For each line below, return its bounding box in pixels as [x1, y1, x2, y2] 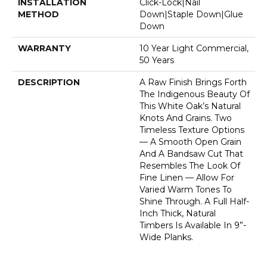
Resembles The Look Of [139, 160, 240, 171]
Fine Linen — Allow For [139, 172, 234, 183]
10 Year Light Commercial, [139, 42, 249, 54]
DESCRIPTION [18, 76, 80, 88]
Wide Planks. [139, 231, 193, 243]
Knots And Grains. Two [139, 112, 232, 123]
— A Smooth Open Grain [139, 136, 241, 147]
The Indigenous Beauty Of [139, 88, 250, 100]
